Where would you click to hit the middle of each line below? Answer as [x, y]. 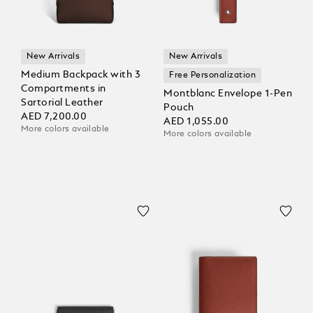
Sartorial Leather [62, 102]
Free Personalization [213, 75]
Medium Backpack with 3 [81, 74]
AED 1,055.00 [196, 121]
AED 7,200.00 [54, 116]
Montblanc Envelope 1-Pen [228, 93]
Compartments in [64, 88]
